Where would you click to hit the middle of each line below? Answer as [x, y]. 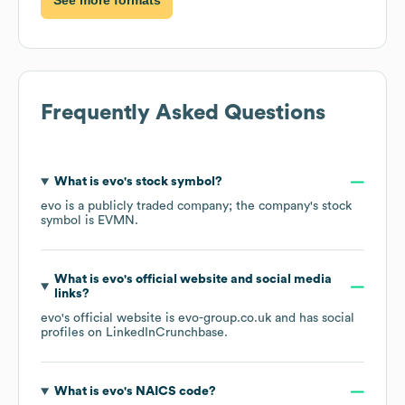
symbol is [69, 221]
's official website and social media [227, 280]
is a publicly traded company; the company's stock [207, 207]
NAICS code [170, 392]
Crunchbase [190, 333]
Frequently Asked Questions [183, 113]
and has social [313, 319]
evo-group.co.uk [225, 319]
